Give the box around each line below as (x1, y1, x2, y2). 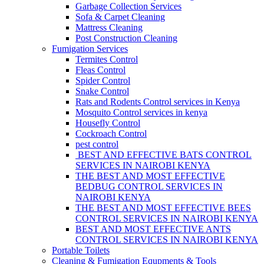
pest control (75, 139, 118, 149)
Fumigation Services (52, 44, 128, 54)
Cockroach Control (75, 128, 147, 138)
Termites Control (75, 54, 138, 64)
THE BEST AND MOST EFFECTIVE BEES (75, 203, 251, 213)
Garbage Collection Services (75, 1, 181, 11)
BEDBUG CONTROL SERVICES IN (75, 181, 223, 192)
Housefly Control (75, 118, 140, 128)
